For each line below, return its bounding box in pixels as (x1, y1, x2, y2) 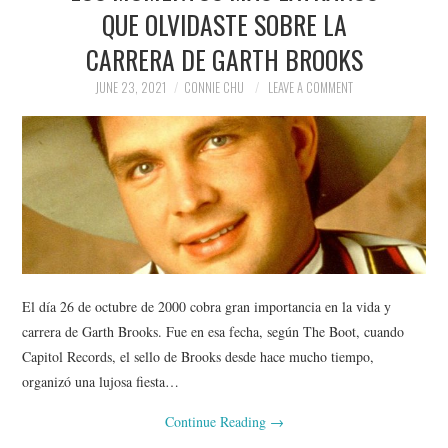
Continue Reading (164, 411, 270, 431)
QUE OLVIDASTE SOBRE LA (101, 4, 347, 43)
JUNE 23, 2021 (95, 77, 166, 97)
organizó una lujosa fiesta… (22, 371, 180, 391)
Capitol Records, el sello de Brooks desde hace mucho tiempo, (22, 346, 375, 366)
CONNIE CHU (184, 77, 244, 97)
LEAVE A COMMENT (268, 77, 353, 97)
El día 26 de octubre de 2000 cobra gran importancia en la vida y (22, 296, 392, 316)
